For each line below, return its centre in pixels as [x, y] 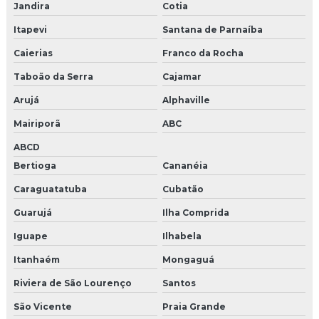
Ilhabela [182, 236]
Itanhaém [37, 260]
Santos [179, 283]
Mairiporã [37, 124]
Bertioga [35, 166]
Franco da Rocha [203, 53]
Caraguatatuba [50, 189]
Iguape [31, 236]
